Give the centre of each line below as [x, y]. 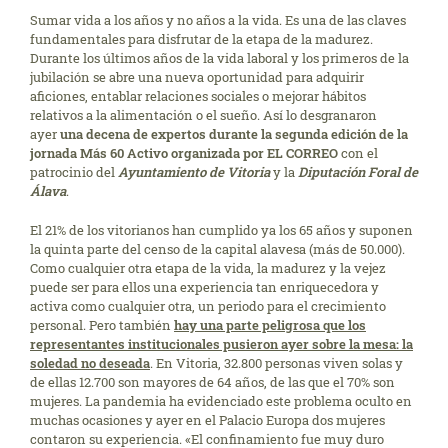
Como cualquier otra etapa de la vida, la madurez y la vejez [208, 268]
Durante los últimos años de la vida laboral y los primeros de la [219, 58]
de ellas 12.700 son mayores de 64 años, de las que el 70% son [212, 382]
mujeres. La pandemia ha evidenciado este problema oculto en [221, 401]
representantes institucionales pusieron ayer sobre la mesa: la [221, 344]
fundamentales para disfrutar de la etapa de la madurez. [201, 39]
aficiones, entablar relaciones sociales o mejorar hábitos [198, 96]
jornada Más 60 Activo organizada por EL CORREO [185, 153]
